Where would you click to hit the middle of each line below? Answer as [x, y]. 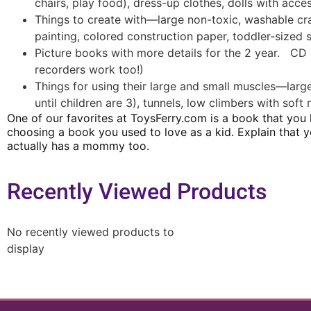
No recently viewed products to [91, 232]
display [26, 249]
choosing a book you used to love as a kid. [122, 132]
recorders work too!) [89, 70]
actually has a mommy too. [78, 146]
